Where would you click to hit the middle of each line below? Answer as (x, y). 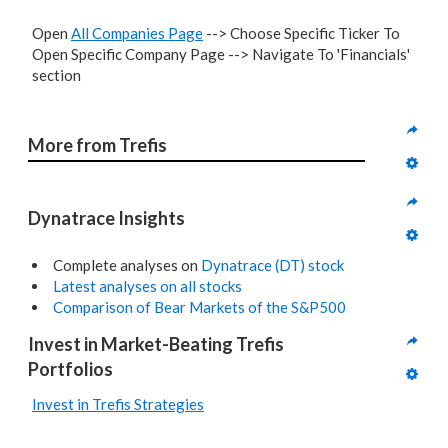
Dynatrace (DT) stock (272, 265)
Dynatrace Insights (106, 217)
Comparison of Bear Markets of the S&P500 (199, 307)
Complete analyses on (127, 265)
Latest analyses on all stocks (147, 286)
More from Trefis (97, 144)
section (56, 75)
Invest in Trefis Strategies (118, 404)
